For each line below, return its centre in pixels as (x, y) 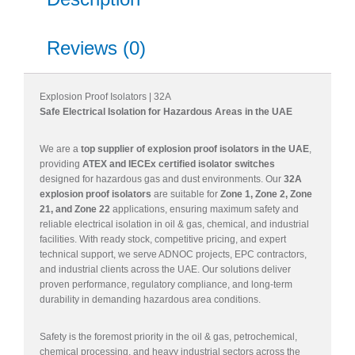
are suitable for (186, 194)
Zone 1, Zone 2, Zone (266, 194)
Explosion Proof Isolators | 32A (105, 96)
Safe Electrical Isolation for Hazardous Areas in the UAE (166, 111)
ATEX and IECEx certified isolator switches (179, 164)
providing (61, 164)
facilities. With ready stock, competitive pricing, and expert (163, 239)
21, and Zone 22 (75, 209)
